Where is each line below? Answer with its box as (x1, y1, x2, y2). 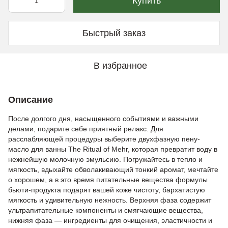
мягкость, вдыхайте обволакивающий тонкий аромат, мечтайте (8, 165, 218, 174)
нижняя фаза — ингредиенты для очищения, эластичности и (8, 216, 212, 224)
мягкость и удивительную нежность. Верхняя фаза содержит (8, 196, 211, 204)
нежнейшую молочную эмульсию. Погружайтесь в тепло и (8, 155, 203, 163)
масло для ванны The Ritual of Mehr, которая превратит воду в (8, 145, 217, 153)
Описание (8, 95, 53, 105)
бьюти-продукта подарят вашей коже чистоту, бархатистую (8, 186, 205, 194)
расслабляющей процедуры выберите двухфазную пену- (8, 135, 200, 143)
